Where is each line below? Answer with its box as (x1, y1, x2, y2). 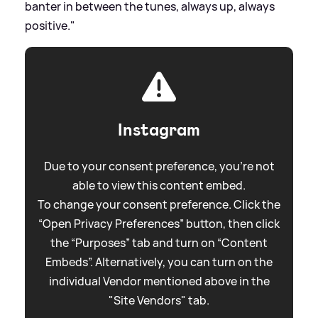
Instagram (118, 118, 200, 141)
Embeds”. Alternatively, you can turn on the (45, 253, 273, 270)
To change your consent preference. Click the (38, 196, 280, 212)
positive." (25, 17, 75, 33)
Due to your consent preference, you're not (43, 158, 275, 174)
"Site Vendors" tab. (109, 292, 209, 308)
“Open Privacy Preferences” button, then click (38, 215, 280, 231)
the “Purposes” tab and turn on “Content (50, 234, 268, 251)
